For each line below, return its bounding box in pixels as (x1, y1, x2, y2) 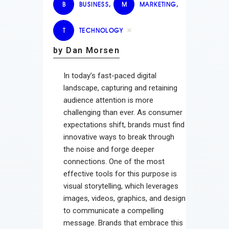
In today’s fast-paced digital (63, 71, 156, 80)
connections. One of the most (63, 156, 165, 166)
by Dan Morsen (53, 45, 120, 55)
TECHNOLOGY (79, 26, 124, 34)
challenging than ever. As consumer (63, 107, 182, 117)
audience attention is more (63, 95, 153, 105)
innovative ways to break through (63, 132, 174, 142)
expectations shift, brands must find (63, 120, 185, 129)
